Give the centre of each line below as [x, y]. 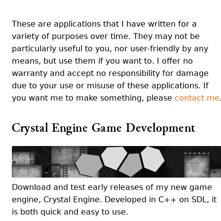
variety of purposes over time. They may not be [106, 37]
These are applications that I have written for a [104, 24]
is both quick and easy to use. [70, 212]
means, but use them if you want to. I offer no [102, 61]
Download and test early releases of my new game [112, 187]
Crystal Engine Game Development [104, 128]
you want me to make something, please [93, 98]
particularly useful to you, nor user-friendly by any [110, 49]
